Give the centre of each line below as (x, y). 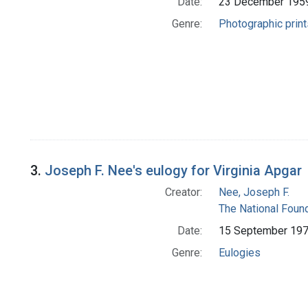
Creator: (183, 192)
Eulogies (239, 253)
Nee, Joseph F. (254, 192)
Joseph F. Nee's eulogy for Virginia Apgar (173, 171)
